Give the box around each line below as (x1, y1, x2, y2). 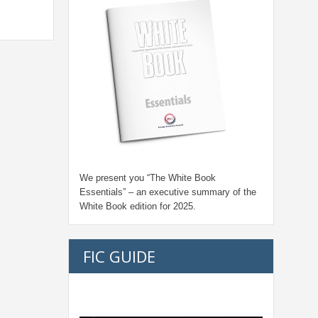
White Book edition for (79, 200, 173, 212)
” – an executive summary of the (123, 186, 256, 197)
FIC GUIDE (83, 245, 155, 267)
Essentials (79, 186, 123, 197)
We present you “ (79, 172, 150, 183)
